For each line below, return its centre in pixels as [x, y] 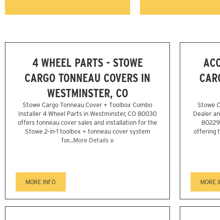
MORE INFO [41, 182]
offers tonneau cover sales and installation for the [87, 123]
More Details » [93, 140]
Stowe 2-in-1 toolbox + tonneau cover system [87, 132]
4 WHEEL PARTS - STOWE [87, 63]
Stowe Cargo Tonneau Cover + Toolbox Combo [87, 105]
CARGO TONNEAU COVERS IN [87, 78]
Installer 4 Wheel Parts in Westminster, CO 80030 [87, 114]
